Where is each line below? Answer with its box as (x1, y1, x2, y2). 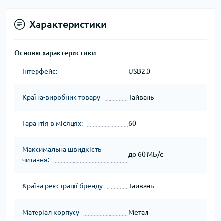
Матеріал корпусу (22, 208, 79, 216)
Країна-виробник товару (22, 93, 100, 101)
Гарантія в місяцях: (22, 119, 83, 127)
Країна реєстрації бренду (22, 182, 103, 190)
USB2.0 (128, 67, 150, 75)
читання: (22, 155, 49, 164)
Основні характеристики (14, 48, 96, 57)
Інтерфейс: (22, 67, 57, 75)
